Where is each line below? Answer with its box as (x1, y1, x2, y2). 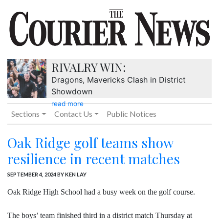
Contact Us (54, 109, 92, 119)
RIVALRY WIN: (51, 59, 126, 75)
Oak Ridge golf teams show (7, 133, 174, 152)
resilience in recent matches (7, 150, 180, 168)
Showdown (51, 87, 92, 97)
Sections (11, 109, 40, 119)
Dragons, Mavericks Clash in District (51, 75, 186, 85)
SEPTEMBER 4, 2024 (7, 171, 56, 178)
